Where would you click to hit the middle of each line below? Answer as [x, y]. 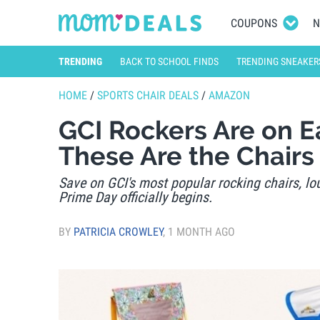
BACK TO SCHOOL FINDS [169, 61]
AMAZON [229, 95]
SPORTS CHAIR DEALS [148, 95]
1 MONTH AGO [201, 231]
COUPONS [254, 23]
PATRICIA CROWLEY [118, 231]
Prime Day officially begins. [135, 197]
